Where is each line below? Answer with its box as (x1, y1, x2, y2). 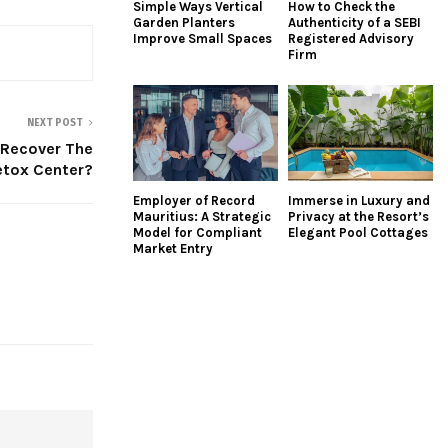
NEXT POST (27, 116, 83, 129)
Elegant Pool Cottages (288, 225, 428, 241)
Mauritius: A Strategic (133, 209, 271, 225)
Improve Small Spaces (133, 30, 272, 46)
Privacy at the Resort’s (288, 209, 429, 225)
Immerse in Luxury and (288, 193, 430, 209)
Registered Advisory (288, 30, 414, 46)
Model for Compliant (133, 225, 262, 241)
